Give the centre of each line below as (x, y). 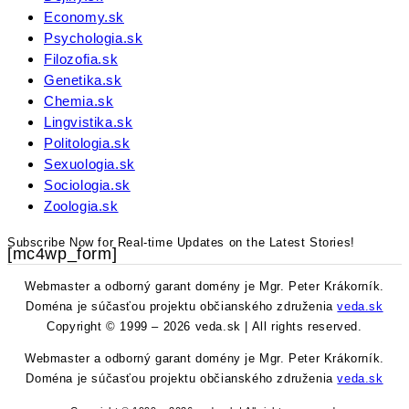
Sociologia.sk (87, 185)
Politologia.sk (87, 143)
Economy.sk (84, 17)
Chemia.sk (79, 101)
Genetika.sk (83, 80)
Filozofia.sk (81, 59)
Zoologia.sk (81, 206)
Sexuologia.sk (89, 164)
